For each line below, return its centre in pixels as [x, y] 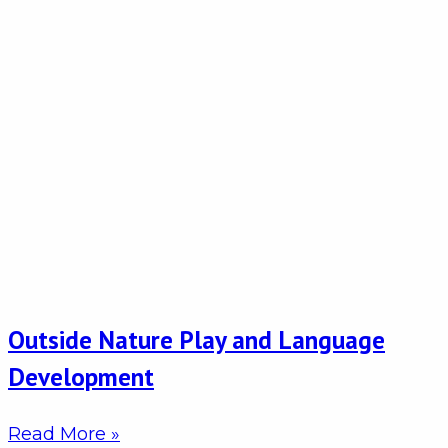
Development [81, 376]
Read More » [64, 433]
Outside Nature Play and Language [196, 339]
